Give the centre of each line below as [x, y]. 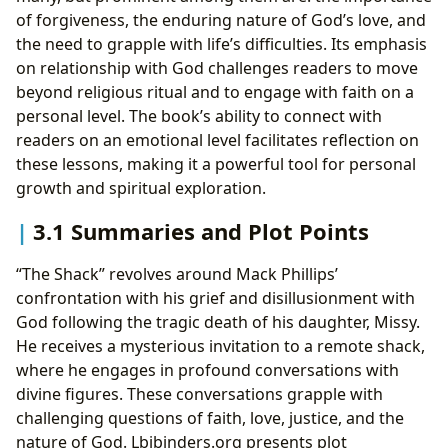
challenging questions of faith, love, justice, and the [210, 418]
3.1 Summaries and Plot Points [201, 230]
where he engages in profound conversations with [207, 370]
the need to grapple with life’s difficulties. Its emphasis [221, 43]
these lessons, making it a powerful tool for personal [216, 163]
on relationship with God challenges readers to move [217, 67]
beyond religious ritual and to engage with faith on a [215, 91]
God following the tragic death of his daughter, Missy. [218, 322]
